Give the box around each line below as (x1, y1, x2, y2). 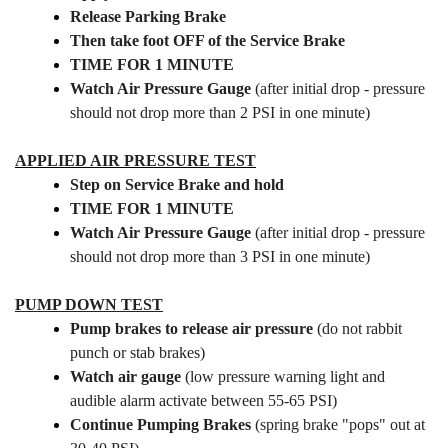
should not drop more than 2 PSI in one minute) (70, 103, 370, 121)
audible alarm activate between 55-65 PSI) (70, 391, 337, 409)
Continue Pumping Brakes (70, 415, 251, 433)
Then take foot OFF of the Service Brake (70, 31, 345, 49)
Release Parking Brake (70, 7, 226, 25)
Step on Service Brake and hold (70, 175, 284, 193)
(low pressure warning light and (181, 367, 385, 385)
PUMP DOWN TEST (15, 295, 163, 313)
